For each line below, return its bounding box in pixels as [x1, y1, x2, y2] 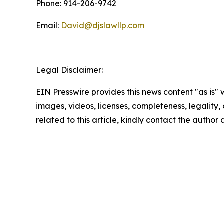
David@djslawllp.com [61, 20, 144, 31]
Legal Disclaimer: [36, 65, 103, 75]
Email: [36, 20, 61, 31]
